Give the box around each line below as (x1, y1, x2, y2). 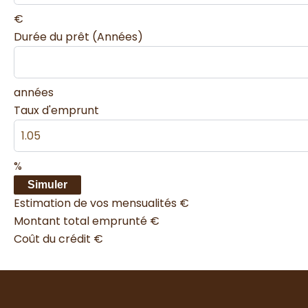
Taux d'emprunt (14, 102, 99, 118)
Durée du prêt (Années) (14, 28, 143, 45)
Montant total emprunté (14, 212, 150, 229)
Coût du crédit (14, 230, 93, 247)
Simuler (27, 178, 67, 190)
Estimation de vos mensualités (14, 195, 179, 211)
